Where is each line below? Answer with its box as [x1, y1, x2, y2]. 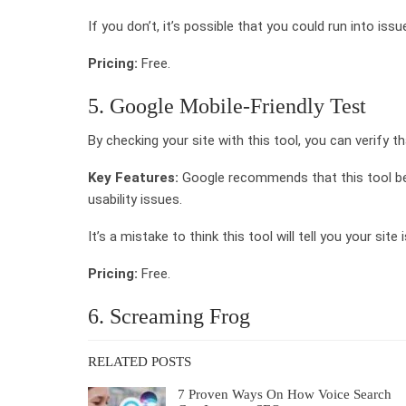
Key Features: [88, 169, 179, 186]
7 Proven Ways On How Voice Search [178, 386, 391, 401]
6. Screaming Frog [88, 304, 250, 328]
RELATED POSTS [88, 353, 191, 369]
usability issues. [88, 190, 182, 208]
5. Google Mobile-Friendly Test [88, 93, 366, 118]
